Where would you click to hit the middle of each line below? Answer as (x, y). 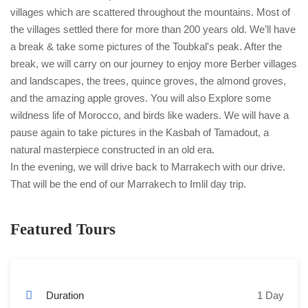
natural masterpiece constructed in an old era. (112, 149)
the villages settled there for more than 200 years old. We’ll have (153, 29)
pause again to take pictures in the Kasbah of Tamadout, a (140, 132)
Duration (65, 295)
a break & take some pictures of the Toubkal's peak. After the (146, 46)
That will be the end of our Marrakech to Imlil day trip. (128, 184)
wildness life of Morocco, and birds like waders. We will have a (150, 115)
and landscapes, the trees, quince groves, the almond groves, (148, 80)
